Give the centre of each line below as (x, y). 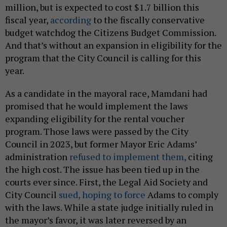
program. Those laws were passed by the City (97, 131)
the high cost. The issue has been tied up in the (102, 169)
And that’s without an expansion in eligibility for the (113, 45)
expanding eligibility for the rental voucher (95, 119)
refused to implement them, (128, 157)
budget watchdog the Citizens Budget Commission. (110, 33)
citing (199, 157)
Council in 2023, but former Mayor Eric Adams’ (101, 144)
